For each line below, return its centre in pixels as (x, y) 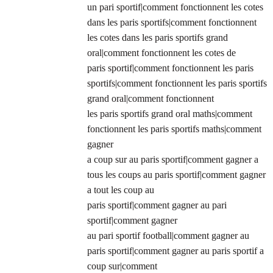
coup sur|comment (122, 266)
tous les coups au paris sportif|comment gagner (176, 175)
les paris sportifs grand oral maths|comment (170, 114)
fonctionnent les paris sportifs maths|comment (174, 129)
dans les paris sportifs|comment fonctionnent (172, 23)
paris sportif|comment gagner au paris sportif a (175, 251)
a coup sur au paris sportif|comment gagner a (173, 160)
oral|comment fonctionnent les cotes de (161, 53)
